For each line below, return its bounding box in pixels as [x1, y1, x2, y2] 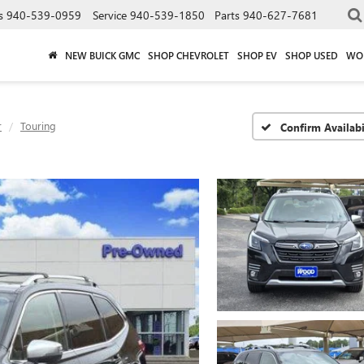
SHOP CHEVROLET [148, 48, 229, 62]
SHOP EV [237, 48, 277, 62]
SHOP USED [285, 48, 338, 62]
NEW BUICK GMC [65, 48, 140, 62]
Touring [20, 119, 56, 132]
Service [93, 6, 127, 23]
